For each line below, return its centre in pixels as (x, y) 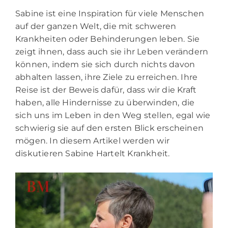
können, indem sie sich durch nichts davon (105, 64)
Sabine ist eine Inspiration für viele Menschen (110, 13)
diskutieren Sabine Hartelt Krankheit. (93, 153)
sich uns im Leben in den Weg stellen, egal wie (113, 115)
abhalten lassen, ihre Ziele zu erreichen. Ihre (107, 77)
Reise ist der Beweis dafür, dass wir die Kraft (106, 90)
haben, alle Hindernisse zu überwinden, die (105, 102)
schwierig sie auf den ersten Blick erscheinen (110, 128)
